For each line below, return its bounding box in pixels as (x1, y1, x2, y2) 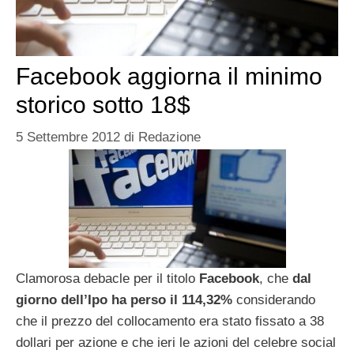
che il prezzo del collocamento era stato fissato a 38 (16, 314, 324, 330)
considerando (232, 292, 315, 308)
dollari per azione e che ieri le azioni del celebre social (16, 335, 336, 351)
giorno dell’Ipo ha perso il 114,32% (16, 292, 232, 308)
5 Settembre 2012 (16, 130, 120, 145)
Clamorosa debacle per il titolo (16, 271, 199, 287)
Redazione (138, 130, 201, 145)
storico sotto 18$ (16, 91, 190, 118)
